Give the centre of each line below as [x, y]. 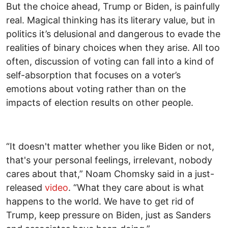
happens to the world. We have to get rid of [100, 202]
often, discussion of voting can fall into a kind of [110, 62]
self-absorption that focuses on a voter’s [93, 75]
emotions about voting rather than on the [96, 89]
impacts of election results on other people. [100, 103]
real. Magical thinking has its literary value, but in [111, 20]
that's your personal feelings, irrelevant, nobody [109, 160]
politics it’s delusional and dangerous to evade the [113, 34]
